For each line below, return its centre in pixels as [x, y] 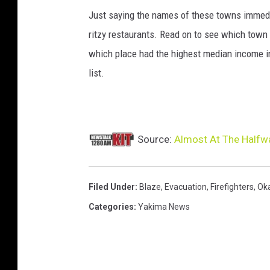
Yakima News [164, 207]
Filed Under [112, 187]
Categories [111, 207]
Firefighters [232, 187]
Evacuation [186, 187]
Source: [155, 140]
